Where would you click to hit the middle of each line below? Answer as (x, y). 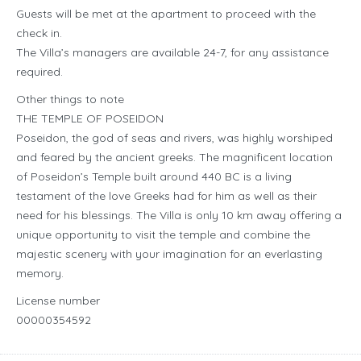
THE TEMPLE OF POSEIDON (90, 119)
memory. (40, 274)
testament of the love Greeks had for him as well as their (166, 196)
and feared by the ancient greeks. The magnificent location (174, 158)
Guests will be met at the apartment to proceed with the (166, 14)
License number (58, 301)
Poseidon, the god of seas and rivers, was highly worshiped (174, 138)
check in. (39, 33)
